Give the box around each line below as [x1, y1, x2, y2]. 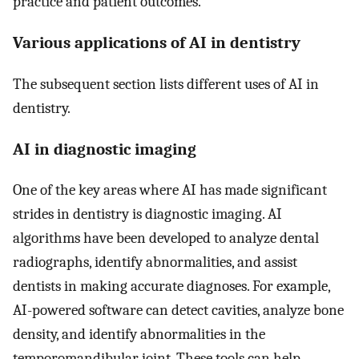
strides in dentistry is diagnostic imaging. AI [13, 205, 282, 224]
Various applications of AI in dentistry [13, 33, 301, 53]
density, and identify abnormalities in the [13, 325, 265, 344]
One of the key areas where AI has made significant [13, 181, 327, 200]
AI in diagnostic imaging [13, 139, 196, 159]
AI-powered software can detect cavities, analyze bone [13, 301, 344, 320]
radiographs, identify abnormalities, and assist [13, 253, 297, 272]
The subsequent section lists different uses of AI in [13, 75, 319, 93]
